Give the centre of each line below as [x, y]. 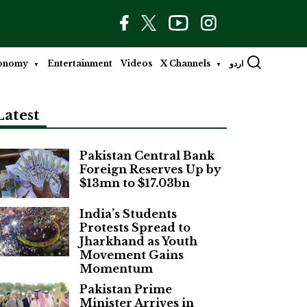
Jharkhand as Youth [138, 241]
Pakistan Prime [126, 289]
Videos [136, 63]
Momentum [116, 268]
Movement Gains [132, 255]
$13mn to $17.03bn [135, 183]
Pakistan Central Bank [147, 155]
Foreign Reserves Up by [150, 169]
